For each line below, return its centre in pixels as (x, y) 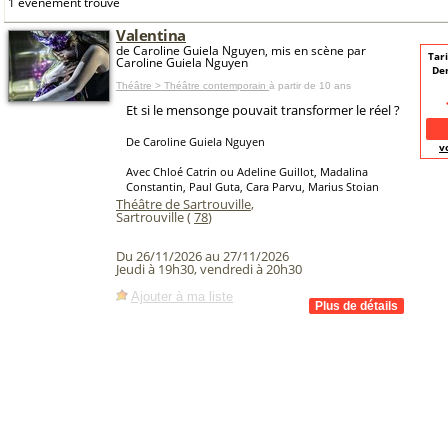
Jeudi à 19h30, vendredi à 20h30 (209, 269)
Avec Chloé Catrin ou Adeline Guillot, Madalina (247, 171)
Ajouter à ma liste (182, 296)
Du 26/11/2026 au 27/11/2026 (202, 256)
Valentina (151, 35)
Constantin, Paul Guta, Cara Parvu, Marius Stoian (252, 186)
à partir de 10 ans (310, 85)
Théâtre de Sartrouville (183, 204)
